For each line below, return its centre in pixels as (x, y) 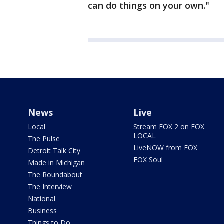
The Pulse (44, 139)
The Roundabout (55, 175)
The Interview (50, 187)
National (42, 199)
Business (42, 211)
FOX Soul (148, 160)
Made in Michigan (56, 163)
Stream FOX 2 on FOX (169, 127)
